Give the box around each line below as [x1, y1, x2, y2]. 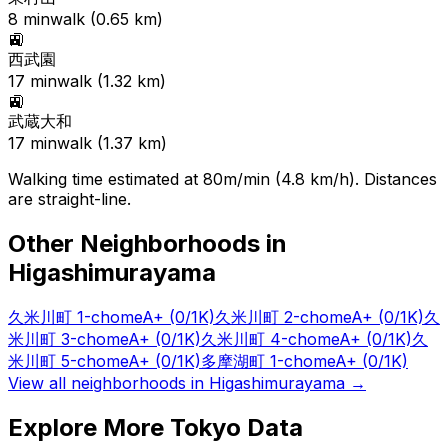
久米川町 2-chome [215, 306, 351, 327]
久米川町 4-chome [201, 328, 339, 349]
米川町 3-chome [8, 328, 128, 349]
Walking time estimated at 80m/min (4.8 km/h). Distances [8, 169, 437, 190]
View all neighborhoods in [8, 372, 209, 393]
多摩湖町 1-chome [201, 350, 335, 371]
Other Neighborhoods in [8, 229, 287, 258]
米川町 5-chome [8, 350, 128, 371]
